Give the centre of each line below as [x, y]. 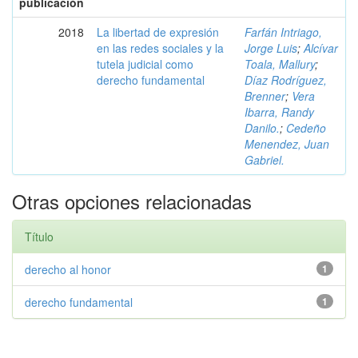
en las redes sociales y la [160, 48]
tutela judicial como [145, 64]
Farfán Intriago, [283, 32]
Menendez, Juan [287, 144]
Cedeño [306, 128]
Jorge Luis [271, 48]
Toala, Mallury [280, 64]
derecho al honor [68, 269]
